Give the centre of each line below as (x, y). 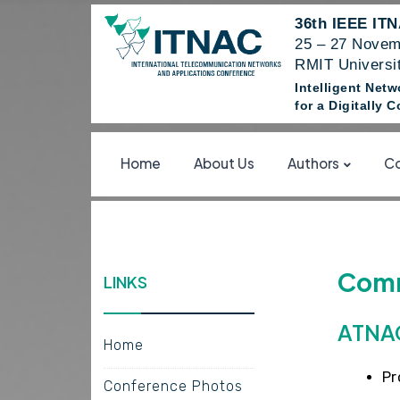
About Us (225, 163)
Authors (314, 163)
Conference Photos (173, 386)
